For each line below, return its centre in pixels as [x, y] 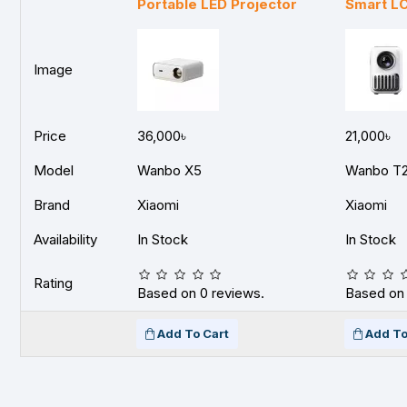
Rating [53, 283]
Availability [65, 239]
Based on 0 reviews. [201, 293]
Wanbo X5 [169, 170]
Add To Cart [193, 333]
